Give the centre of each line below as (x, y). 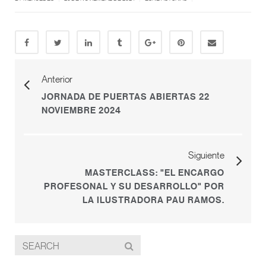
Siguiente (206, 155)
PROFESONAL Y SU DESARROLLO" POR (134, 186)
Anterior (57, 79)
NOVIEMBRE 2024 (81, 110)
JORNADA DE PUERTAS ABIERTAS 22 (126, 96)
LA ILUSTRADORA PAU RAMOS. (153, 200)
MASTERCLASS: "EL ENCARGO (155, 172)
